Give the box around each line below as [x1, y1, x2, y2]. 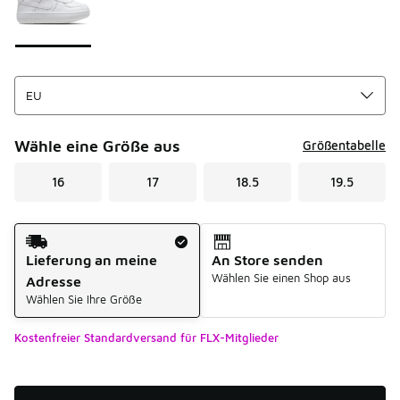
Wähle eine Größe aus [14, 136, 180, 155]
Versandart [13, 223, 84, 240]
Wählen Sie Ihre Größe [26, 291, 142, 306]
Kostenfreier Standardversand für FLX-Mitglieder [14, 329, 279, 345]
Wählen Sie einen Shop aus [212, 270, 351, 285]
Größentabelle [303, 137, 386, 154]
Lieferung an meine [26, 251, 157, 268]
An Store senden [212, 251, 323, 268]
